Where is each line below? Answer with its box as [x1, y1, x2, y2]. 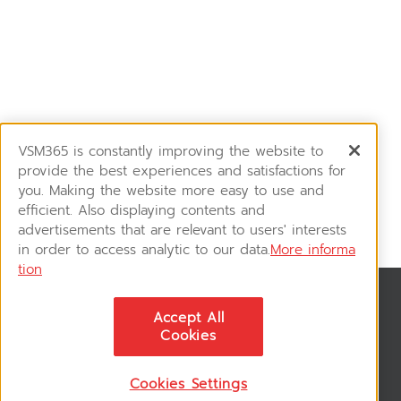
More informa [270, 239, 355, 260]
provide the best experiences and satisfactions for [18, 160, 346, 181]
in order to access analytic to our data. [18, 239, 270, 260]
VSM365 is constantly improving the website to [18, 141, 323, 161]
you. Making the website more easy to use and [18, 180, 324, 200]
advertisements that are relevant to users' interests [18, 219, 346, 240]
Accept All [152, 307, 225, 328]
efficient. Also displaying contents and [18, 200, 265, 220]
